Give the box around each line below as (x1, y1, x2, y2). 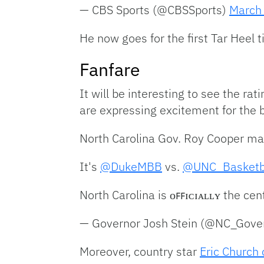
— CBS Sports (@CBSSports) (80, 2, 229, 18)
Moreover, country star (80, 243, 200, 260)
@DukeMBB (100, 159, 162, 175)
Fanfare (80, 58, 140, 81)
